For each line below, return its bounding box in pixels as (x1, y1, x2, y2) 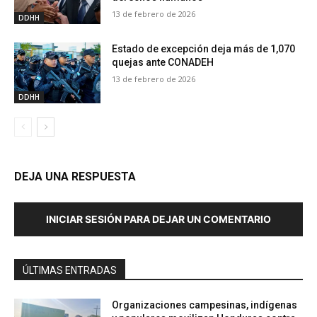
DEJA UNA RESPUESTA (14, 170, 136, 184)
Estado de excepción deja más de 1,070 (112, 43, 296, 55)
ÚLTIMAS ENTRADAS (23, 265, 117, 277)
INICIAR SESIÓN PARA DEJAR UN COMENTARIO (46, 213, 271, 226)
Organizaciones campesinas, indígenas (112, 299, 298, 311)
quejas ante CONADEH (112, 57, 214, 69)
